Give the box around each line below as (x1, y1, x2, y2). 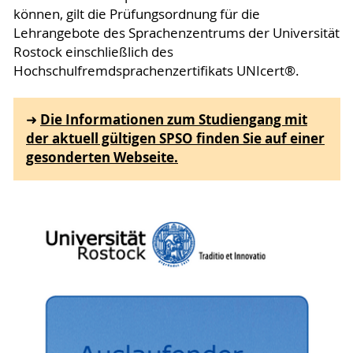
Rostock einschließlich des (13, 43, 173, 61)
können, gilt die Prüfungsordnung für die (13, 5, 260, 23)
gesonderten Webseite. (26, 148, 178, 167)
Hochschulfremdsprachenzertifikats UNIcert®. (13, 61, 299, 80)
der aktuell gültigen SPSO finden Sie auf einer (26, 129, 325, 148)
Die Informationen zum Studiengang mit (40, 110, 307, 129)
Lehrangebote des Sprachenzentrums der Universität (13, 24, 340, 42)
